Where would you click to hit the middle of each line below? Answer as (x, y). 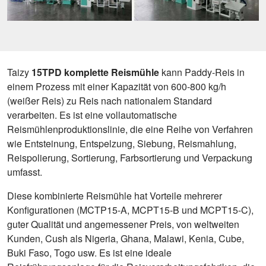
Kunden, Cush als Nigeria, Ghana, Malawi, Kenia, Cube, (126, 238)
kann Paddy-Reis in (202, 72)
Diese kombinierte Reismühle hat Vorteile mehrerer (115, 195)
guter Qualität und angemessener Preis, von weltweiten (123, 224)
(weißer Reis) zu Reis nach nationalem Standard (110, 100)
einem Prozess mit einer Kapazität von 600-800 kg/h (117, 86)
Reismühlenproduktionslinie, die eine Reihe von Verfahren (130, 129)
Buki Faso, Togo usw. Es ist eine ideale (89, 252)
